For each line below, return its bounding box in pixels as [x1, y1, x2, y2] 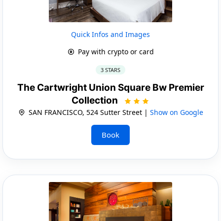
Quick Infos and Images [71, 29, 150, 39]
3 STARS [101, 66, 120, 74]
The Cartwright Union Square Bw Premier [17, 81, 204, 93]
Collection [72, 94, 120, 106]
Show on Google [149, 107, 203, 117]
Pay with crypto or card [75, 46, 154, 56]
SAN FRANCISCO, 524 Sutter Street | [26, 107, 150, 117]
